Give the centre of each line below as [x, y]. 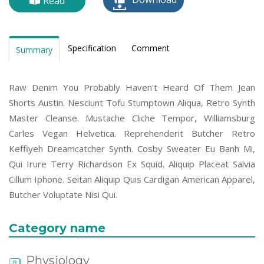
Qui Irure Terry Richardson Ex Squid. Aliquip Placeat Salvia [132, 164]
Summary [34, 49]
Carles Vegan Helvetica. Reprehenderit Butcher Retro [132, 133]
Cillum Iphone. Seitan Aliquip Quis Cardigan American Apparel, [132, 179]
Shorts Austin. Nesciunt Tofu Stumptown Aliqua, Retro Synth [132, 102]
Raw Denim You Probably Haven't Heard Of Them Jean [132, 87]
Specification [92, 48]
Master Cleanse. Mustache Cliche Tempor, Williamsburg [132, 118]
